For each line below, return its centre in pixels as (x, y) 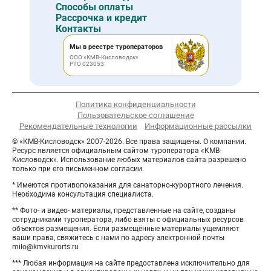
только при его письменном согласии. (78, 169)
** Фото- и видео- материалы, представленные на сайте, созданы (124, 211)
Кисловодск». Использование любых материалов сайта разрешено (129, 160)
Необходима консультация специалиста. (83, 194)
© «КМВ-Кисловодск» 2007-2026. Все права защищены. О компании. (129, 142)
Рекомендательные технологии (78, 126)
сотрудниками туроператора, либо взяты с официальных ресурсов (128, 220)
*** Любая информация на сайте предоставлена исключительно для (131, 263)
